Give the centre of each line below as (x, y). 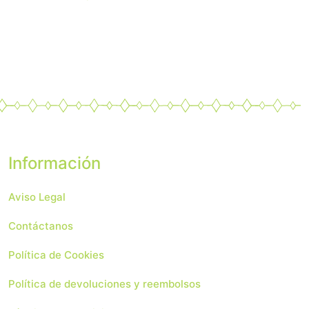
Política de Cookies (56, 255)
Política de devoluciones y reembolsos (104, 284)
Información (54, 163)
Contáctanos (40, 226)
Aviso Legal (37, 197)
